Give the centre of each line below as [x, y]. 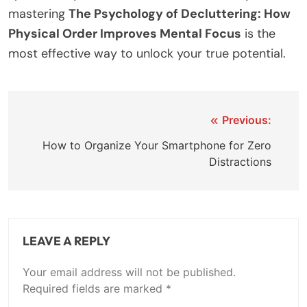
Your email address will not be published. [129, 272]
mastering [38, 13]
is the [258, 33]
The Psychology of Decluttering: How [180, 13]
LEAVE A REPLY [66, 241]
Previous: [247, 120]
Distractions [240, 161]
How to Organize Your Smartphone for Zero [157, 145]
